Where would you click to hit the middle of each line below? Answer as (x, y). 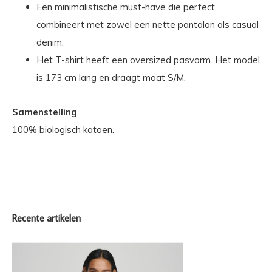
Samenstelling (45, 112)
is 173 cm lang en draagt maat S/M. (111, 77)
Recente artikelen (46, 218)
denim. (50, 42)
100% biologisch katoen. (63, 130)
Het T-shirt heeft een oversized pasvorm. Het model (148, 60)
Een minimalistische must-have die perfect (126, 7)
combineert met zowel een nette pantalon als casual (148, 25)
